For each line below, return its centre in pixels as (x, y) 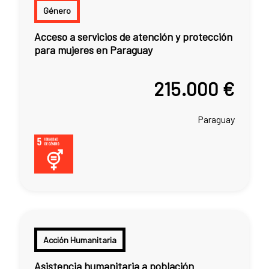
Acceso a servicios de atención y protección (133, 37)
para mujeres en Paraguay (93, 50)
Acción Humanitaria (80, 240)
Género (57, 10)
